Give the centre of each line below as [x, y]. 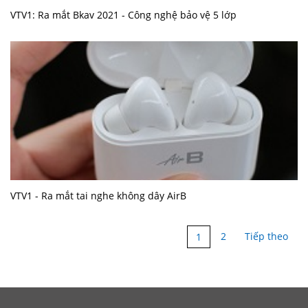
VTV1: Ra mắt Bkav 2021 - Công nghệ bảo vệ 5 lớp [123, 15]
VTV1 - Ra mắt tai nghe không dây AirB [98, 196]
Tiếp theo [266, 236]
